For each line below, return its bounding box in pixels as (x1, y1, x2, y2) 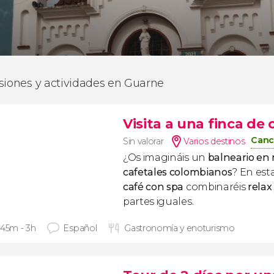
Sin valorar (123, 136, 164, 147)
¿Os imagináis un (123, 152, 208, 163)
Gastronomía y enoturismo (124, 223, 235, 234)
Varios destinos (183, 136, 245, 147)
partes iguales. (123, 196, 194, 207)
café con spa (123, 181, 184, 193)
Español (63, 223, 97, 234)
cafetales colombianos (123, 166, 232, 178)
